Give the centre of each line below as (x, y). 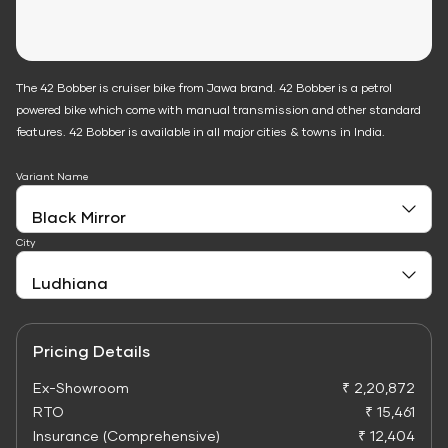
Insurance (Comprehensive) (126, 435)
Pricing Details (91, 350)
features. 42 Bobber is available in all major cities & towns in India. (200, 131)
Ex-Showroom (81, 387)
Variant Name (52, 176)
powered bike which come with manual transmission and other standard (218, 109)
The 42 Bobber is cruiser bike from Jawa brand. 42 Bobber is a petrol (204, 87)
